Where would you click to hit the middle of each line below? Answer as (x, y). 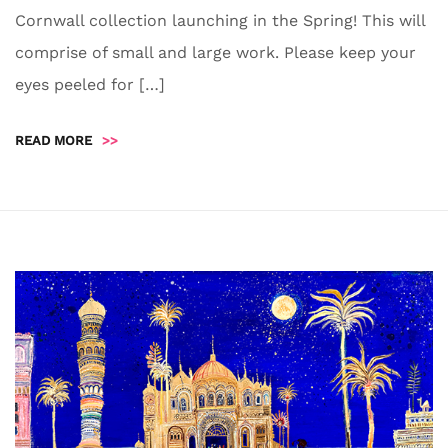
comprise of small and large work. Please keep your (215, 53)
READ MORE (53, 141)
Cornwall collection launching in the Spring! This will (220, 21)
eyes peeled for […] (90, 85)
